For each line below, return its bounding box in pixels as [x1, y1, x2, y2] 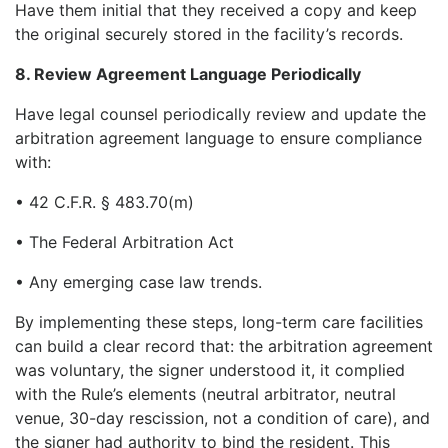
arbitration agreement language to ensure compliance [15, 127, 422, 148]
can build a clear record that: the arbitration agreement [15, 335, 433, 356]
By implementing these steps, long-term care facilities [15, 311, 423, 332]
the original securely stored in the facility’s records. [15, 23, 403, 44]
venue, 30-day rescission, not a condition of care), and [15, 407, 430, 428]
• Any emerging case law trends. [15, 271, 262, 292]
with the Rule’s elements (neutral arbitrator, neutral [15, 383, 396, 404]
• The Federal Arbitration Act [15, 231, 234, 252]
